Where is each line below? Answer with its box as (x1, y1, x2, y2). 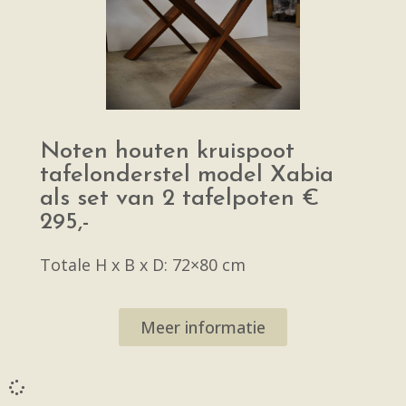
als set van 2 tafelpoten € (40, 186, 319, 211)
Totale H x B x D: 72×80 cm (40, 253, 246, 275)
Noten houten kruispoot (40, 139, 295, 164)
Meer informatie (140, 315, 266, 338)
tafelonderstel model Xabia (40, 162, 333, 188)
